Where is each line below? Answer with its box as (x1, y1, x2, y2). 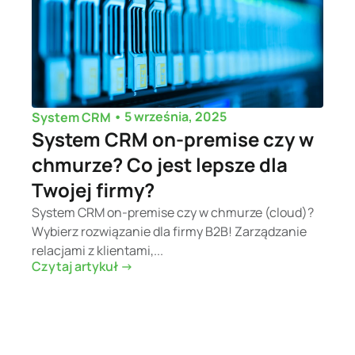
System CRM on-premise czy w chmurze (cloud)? (32, 203, 314, 221)
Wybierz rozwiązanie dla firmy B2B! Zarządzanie (32, 222, 307, 240)
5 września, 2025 (124, 108, 227, 126)
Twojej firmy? (32, 176, 155, 203)
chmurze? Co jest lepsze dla (32, 151, 288, 177)
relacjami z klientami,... (32, 241, 163, 259)
